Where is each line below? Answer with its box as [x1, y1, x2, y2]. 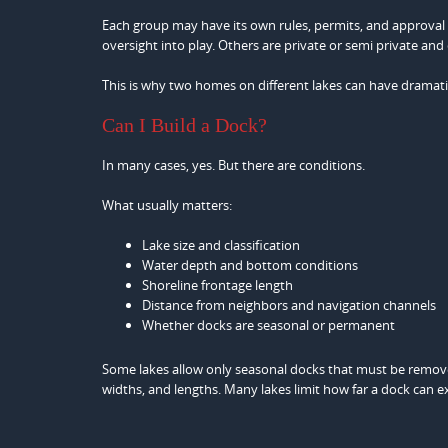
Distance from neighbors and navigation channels [142, 296, 436, 314]
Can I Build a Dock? [102, 114, 267, 136]
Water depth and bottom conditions [142, 256, 358, 274]
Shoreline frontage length [142, 276, 293, 294]
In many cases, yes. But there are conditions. [102, 156, 365, 174]
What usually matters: [102, 196, 232, 214]
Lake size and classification [142, 236, 300, 254]
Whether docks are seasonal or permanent [142, 316, 395, 334]
